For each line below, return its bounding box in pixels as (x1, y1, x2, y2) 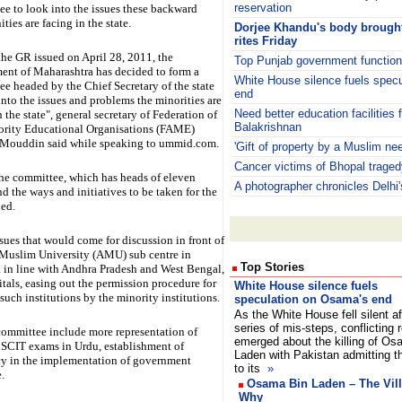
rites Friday (234, 34, 297, 48)
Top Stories (237, 260, 304, 274)
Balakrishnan (234, 120, 301, 134)
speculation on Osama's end (234, 293, 392, 306)
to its (234, 362, 264, 375)
